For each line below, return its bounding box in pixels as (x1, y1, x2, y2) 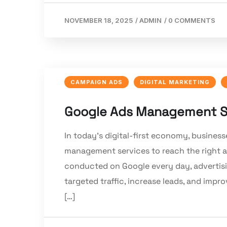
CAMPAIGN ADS (70, 79, 123, 86)
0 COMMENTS (168, 16, 215, 25)
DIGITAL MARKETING (140, 79, 210, 86)
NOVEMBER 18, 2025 (64, 16, 133, 25)
